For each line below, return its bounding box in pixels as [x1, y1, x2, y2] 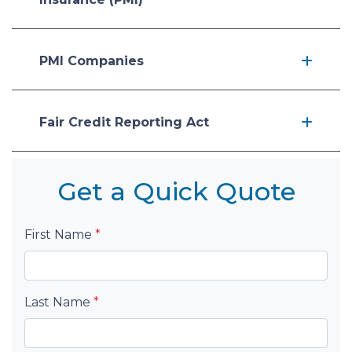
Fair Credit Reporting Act [39, 115, 209, 130]
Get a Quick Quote [57, 176, 295, 207]
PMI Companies [39, 53, 144, 68]
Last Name [24, 295, 93, 310]
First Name [24, 227, 95, 242]
